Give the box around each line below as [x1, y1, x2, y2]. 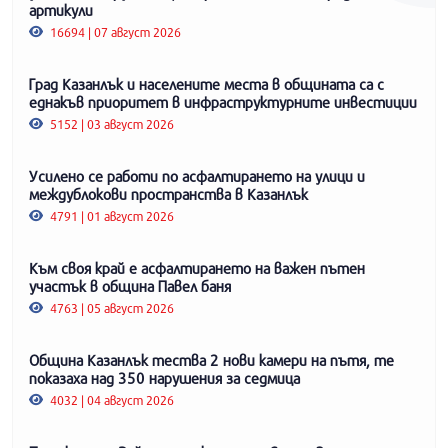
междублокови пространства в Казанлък [29, 184, 308, 203]
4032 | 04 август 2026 [47, 391, 175, 408]
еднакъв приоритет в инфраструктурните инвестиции [29, 92, 417, 111]
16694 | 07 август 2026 [47, 23, 182, 40]
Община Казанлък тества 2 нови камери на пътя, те [29, 350, 394, 369]
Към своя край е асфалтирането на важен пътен [29, 258, 365, 277]
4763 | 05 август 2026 [47, 299, 175, 316]
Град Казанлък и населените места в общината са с [29, 74, 384, 93]
